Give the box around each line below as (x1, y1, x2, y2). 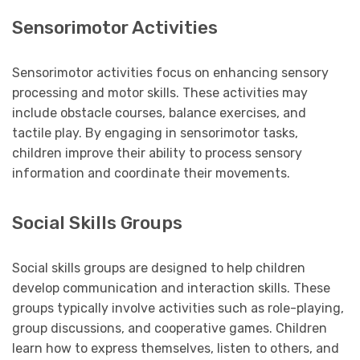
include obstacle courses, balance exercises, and (12, 105, 306, 121)
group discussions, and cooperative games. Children (12, 321, 327, 337)
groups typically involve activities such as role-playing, (12, 301, 344, 317)
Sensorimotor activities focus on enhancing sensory (12, 65, 329, 80)
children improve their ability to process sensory (12, 145, 302, 161)
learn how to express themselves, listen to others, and (12, 341, 339, 357)
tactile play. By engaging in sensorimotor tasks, (12, 125, 298, 141)
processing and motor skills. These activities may (12, 85, 308, 100)
